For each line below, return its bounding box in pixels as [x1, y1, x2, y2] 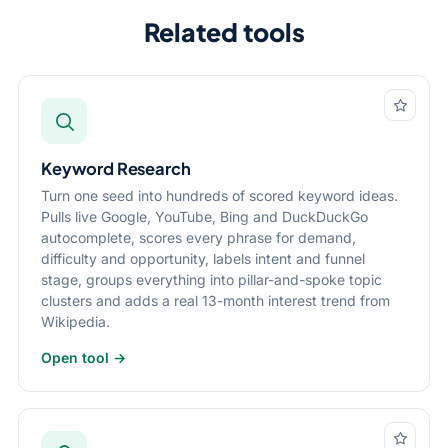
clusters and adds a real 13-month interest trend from [41, 292, 390, 309]
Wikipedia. [41, 313, 110, 330]
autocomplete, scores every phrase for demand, [41, 229, 356, 246]
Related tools [143, 16, 305, 48]
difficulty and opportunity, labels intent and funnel [41, 250, 365, 267]
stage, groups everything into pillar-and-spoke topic [41, 271, 382, 288]
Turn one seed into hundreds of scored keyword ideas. [41, 187, 398, 204]
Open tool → [41, 349, 126, 366]
